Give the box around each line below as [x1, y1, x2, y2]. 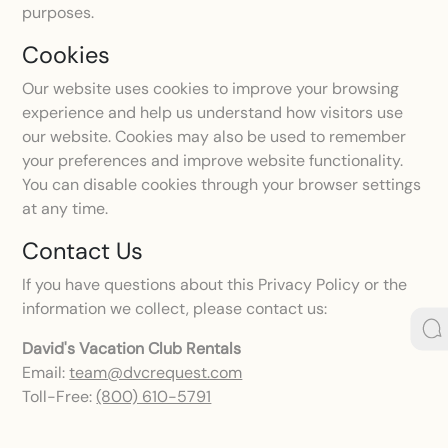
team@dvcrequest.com [69, 362, 243, 383]
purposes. [22, 2, 95, 23]
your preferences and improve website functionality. [22, 150, 404, 171]
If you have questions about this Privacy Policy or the [22, 274, 408, 295]
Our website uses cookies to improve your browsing [22, 78, 400, 99]
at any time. [22, 198, 109, 219]
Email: [22, 362, 70, 383]
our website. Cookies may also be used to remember [22, 126, 407, 147]
